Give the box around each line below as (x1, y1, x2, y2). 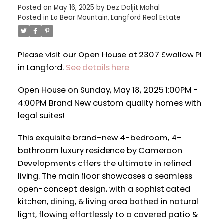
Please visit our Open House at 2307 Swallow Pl (17, 49, 202, 60)
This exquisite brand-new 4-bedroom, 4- (17, 132, 182, 144)
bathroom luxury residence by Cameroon (17, 145, 182, 157)
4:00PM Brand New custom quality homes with (17, 97, 201, 109)
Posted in (17, 12, 49, 22)
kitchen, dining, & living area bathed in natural (17, 196, 198, 208)
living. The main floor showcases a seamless (17, 170, 192, 182)
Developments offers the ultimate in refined (17, 158, 191, 169)
